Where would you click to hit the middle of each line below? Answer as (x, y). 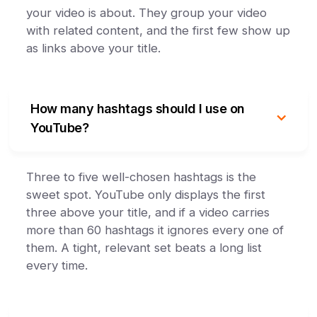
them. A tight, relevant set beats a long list (144, 248)
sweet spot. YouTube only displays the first (146, 195)
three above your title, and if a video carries (148, 212)
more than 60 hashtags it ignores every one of (155, 230)
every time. (57, 265)
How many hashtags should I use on (138, 109)
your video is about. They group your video (147, 13)
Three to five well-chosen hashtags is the (142, 177)
